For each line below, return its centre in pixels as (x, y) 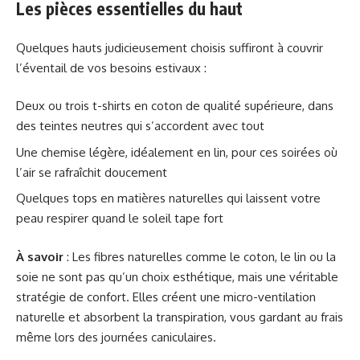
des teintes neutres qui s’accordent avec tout (140, 126)
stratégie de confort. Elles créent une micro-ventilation (166, 297)
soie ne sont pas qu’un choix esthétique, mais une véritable (177, 276)
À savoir (40, 256)
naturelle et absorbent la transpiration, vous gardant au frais (180, 317)
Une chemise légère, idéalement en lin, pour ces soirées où (177, 152)
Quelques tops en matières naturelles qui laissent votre (168, 198)
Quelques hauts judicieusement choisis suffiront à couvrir (170, 47)
